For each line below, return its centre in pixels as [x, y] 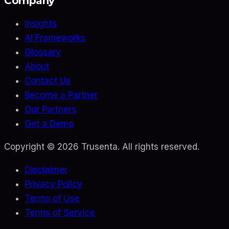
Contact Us [48, 81]
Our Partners [50, 109]
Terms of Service [60, 212]
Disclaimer [46, 169]
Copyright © [31, 146]
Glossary [43, 52]
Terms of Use [52, 198]
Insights [41, 23]
